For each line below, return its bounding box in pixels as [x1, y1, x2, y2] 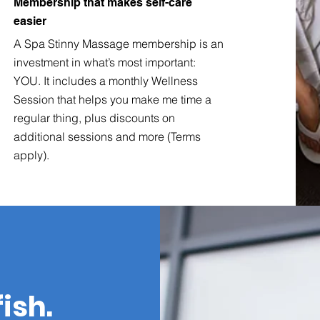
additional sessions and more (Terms [14, 129, 201, 144]
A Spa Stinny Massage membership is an [14, 36, 224, 51]
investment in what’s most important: [14, 55, 196, 70]
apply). [14, 148, 50, 163]
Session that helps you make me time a [14, 92, 212, 107]
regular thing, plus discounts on [14, 111, 176, 126]
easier [14, 14, 47, 29]
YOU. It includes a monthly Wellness [14, 74, 199, 89]
